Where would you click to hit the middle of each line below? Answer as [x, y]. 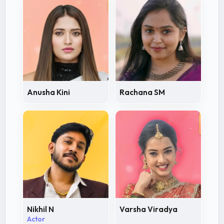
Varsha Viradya [148, 209]
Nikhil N [40, 209]
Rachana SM [142, 92]
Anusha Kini [48, 92]
